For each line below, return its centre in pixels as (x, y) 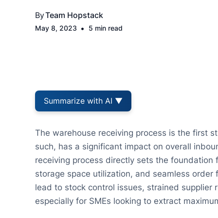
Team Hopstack (74, 15)
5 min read (106, 28)
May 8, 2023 (56, 28)
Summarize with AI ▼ (83, 101)
